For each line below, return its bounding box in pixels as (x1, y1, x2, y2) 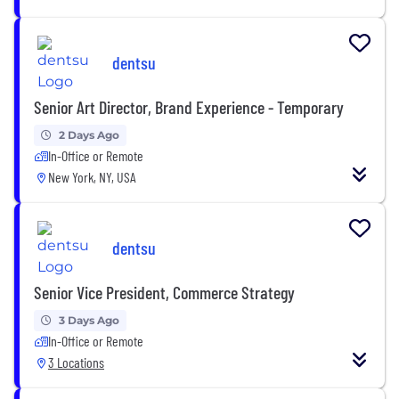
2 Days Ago (59, 127, 119, 142)
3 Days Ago (59, 313, 119, 327)
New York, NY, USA (48, 167, 136, 185)
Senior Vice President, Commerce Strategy (34, 281, 295, 303)
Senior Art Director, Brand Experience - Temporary (34, 95, 344, 118)
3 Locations (48, 353, 104, 370)
